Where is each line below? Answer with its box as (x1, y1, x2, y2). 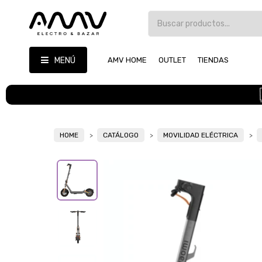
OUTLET (158, 56, 186, 64)
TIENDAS (198, 56, 229, 64)
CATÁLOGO (103, 131, 139, 140)
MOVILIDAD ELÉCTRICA (163, 131, 238, 140)
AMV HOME (108, 56, 147, 64)
